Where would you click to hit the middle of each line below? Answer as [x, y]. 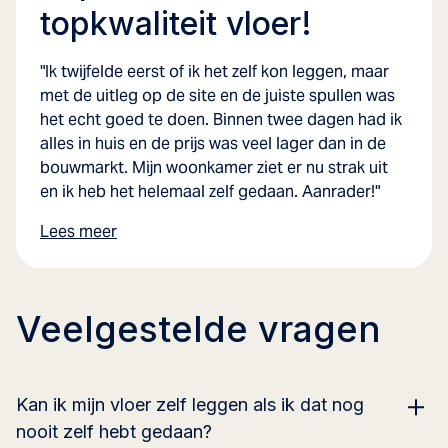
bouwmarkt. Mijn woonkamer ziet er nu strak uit [214, 167]
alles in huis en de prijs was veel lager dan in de [213, 143]
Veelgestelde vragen [198, 328]
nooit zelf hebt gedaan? [114, 431]
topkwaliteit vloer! [176, 23]
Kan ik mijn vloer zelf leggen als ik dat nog [190, 404]
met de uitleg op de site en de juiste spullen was [217, 95]
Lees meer [78, 231]
